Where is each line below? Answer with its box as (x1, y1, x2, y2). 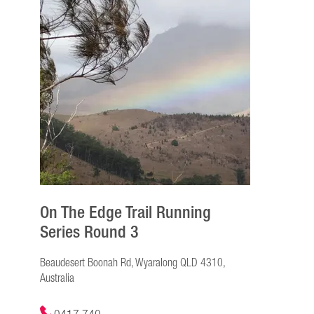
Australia (40, 268, 74, 289)
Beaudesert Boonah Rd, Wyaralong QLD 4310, (40, 253, 225, 273)
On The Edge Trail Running (40, 196, 211, 228)
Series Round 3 (40, 216, 139, 247)
